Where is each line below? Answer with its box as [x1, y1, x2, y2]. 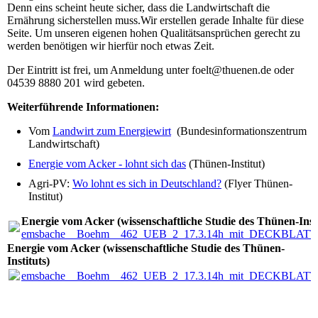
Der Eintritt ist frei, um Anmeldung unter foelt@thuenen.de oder [7, 64, 294, 77]
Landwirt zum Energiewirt [53, 125, 171, 138]
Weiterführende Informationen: [7, 101, 159, 114]
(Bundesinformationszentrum [171, 125, 307, 138]
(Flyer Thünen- [221, 177, 292, 190]
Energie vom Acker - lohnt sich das [28, 158, 186, 170]
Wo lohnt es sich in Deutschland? [72, 177, 221, 190]
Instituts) [7, 255, 50, 268]
